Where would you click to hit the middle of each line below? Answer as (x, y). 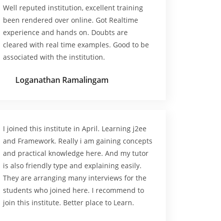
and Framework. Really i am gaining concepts (77, 141)
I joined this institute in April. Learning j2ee (74, 129)
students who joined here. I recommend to (73, 190)
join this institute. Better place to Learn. (68, 203)
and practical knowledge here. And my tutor (75, 153)
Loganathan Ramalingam (62, 80)
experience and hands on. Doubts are (65, 32)
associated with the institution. (54, 57)
